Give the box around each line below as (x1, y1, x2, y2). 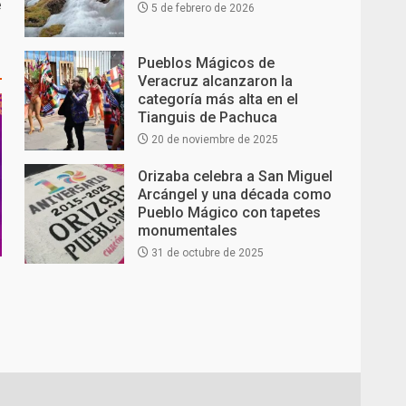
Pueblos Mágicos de (138, 53, 275, 72)
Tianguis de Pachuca (138, 108, 278, 126)
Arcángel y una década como (138, 185, 333, 203)
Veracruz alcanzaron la (138, 72, 294, 90)
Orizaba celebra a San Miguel (138, 167, 333, 185)
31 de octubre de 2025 (149, 246, 265, 259)
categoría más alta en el (138, 90, 299, 108)
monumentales (138, 221, 238, 239)
